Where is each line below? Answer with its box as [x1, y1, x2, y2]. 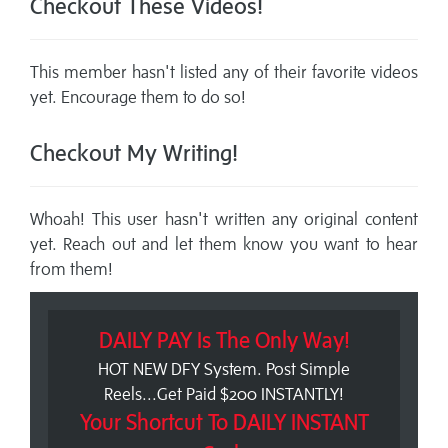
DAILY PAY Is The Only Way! [98, 328, 350, 354]
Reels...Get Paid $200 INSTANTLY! [104, 384, 344, 405]
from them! [30, 259, 113, 280]
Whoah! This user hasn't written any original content [30, 209, 418, 230]
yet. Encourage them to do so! [30, 87, 246, 108]
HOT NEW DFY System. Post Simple [98, 359, 350, 380]
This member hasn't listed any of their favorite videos [30, 62, 418, 83]
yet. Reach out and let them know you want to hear [30, 234, 418, 255]
